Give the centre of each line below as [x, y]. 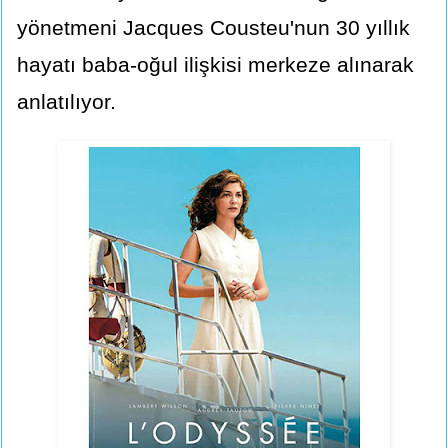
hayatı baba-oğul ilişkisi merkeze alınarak [215, 65]
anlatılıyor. [66, 102]
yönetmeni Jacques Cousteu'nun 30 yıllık [213, 28]
